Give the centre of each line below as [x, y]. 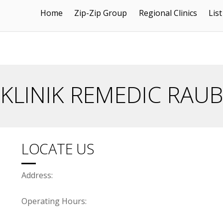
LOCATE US [58, 149]
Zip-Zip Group [101, 13]
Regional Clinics [168, 13]
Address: [38, 175]
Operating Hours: [54, 201]
